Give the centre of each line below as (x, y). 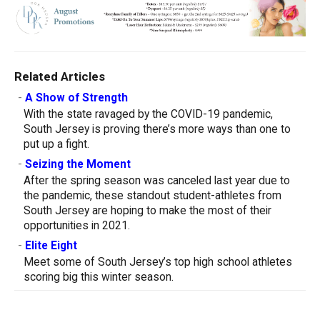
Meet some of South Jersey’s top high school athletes (158, 262)
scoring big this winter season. (99, 277)
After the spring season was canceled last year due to (157, 180)
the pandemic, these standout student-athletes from (152, 195)
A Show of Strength (76, 97)
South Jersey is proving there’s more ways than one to (157, 129)
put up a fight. (56, 144)
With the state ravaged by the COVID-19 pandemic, (148, 114)
